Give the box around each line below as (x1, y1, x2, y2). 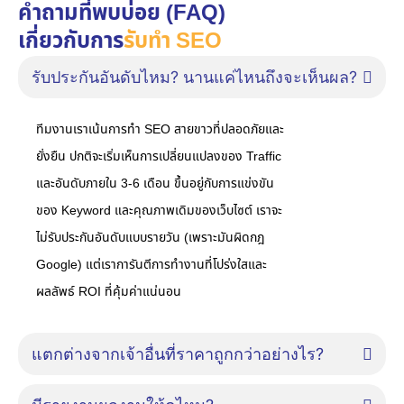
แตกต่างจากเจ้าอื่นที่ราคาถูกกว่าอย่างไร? (32, 344, 324, 364)
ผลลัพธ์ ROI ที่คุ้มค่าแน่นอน (36, 282, 181, 302)
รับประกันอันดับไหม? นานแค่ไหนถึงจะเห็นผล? (32, 68, 357, 87)
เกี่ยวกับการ (18, 25, 124, 59)
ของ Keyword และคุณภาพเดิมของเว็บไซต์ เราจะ (36, 201, 282, 221)
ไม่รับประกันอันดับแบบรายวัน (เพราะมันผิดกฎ (36, 228, 264, 248)
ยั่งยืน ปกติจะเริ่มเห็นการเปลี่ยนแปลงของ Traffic (36, 147, 281, 167)
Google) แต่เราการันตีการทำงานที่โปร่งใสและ (36, 255, 267, 275)
